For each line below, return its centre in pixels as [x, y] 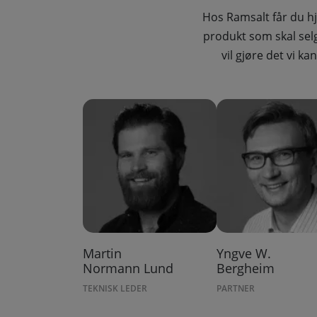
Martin [102, 254]
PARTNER [235, 289]
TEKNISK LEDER [115, 289]
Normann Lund [128, 269]
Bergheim [245, 269]
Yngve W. [243, 254]
